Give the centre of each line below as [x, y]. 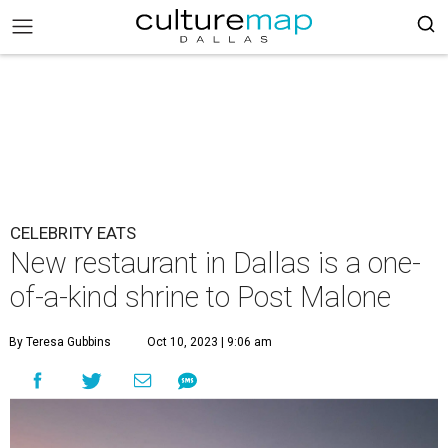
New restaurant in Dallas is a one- [215, 263]
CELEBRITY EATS [73, 233]
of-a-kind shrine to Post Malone [200, 297]
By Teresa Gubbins [60, 342]
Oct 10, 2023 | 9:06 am [209, 342]
